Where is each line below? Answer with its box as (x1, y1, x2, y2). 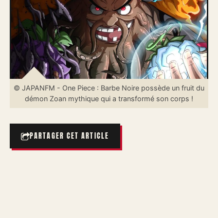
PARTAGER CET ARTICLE (30, 131, 109, 141)
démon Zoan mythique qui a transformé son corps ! (25, 94, 193, 103)
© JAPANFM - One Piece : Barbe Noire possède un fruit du (14, 84, 204, 92)
